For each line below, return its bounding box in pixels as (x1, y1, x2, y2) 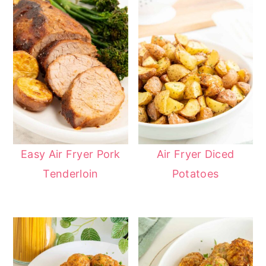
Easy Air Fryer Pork (21, 148, 121, 161)
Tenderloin (43, 167, 99, 180)
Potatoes (172, 167, 219, 180)
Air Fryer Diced (156, 148, 235, 161)
